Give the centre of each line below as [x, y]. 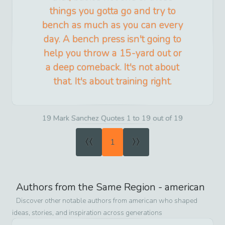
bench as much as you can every [113, 25]
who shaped [177, 200]
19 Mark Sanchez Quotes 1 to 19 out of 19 [113, 118]
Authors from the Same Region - [90, 187]
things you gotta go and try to [113, 11]
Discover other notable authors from [72, 200]
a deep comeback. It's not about [113, 67]
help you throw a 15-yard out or [113, 53]
